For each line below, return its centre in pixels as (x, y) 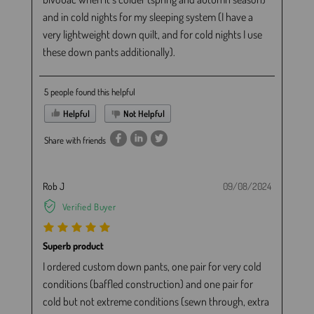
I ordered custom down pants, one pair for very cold (152, 267)
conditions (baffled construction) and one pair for (148, 284)
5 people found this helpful (89, 91)
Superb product (73, 246)
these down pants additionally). (109, 52)
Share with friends (75, 140)
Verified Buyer (89, 206)
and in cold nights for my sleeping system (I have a (148, 16)
